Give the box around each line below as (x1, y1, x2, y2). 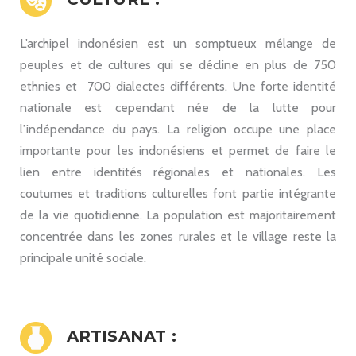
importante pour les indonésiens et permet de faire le (20, 142, 336, 158)
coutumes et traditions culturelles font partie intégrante (20, 185, 336, 201)
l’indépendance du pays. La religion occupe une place (20, 121, 336, 137)
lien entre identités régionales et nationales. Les (20, 164, 336, 180)
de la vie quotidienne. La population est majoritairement (20, 207, 336, 222)
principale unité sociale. (20, 250, 146, 265)
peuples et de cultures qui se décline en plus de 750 (20, 56, 336, 72)
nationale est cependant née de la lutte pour (20, 99, 336, 115)
